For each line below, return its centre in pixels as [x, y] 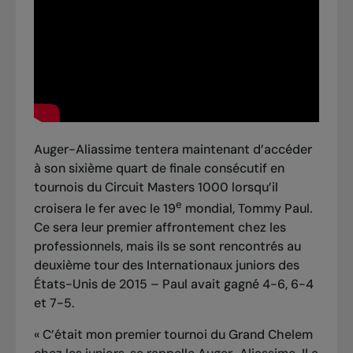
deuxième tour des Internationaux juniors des [166, 266]
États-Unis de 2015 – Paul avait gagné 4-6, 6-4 [173, 284]
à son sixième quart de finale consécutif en [159, 168]
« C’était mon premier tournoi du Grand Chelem [173, 335]
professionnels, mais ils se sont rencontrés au [167, 247]
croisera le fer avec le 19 [104, 209]
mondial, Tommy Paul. [247, 209]
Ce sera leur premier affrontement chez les [160, 228]
